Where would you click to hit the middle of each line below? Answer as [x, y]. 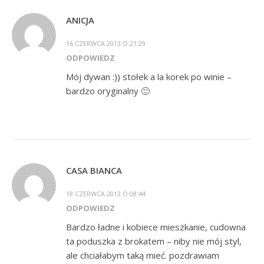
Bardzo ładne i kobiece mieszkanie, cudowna [156, 227]
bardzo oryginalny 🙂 [108, 90]
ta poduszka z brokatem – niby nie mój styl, [154, 241]
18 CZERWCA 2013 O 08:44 [106, 193]
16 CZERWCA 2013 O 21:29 [106, 43]
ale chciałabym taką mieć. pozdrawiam [143, 255]
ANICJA [80, 20]
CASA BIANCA [94, 170]
